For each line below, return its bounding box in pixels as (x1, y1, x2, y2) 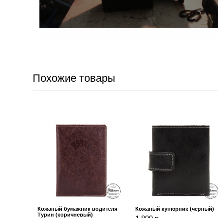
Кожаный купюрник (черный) (135, 206, 215, 212)
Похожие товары (33, 72, 116, 85)
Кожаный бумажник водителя (37, 206, 118, 212)
